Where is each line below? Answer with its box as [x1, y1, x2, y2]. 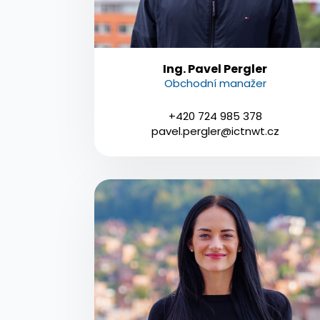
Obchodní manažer [164, 75, 266, 91]
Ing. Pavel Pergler [163, 60, 268, 77]
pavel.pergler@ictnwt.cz [151, 123, 279, 139]
